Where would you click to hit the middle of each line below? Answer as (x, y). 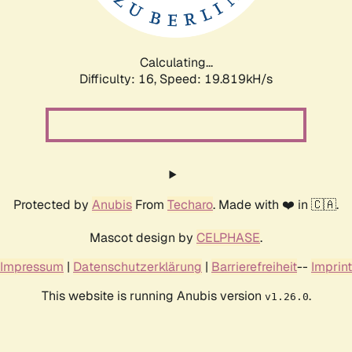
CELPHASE (228, 237)
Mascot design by (143, 237)
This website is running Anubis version (153, 295)
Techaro (190, 204)
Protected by (53, 204)
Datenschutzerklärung (137, 266)
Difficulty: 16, (119, 79)
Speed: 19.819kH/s (216, 79)
